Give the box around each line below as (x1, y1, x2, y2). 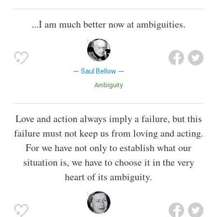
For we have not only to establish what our (26, 141, 191, 155)
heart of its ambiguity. (65, 170, 152, 184)
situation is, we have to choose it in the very (23, 155, 194, 169)
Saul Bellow (81, 67, 117, 75)
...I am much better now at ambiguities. (31, 17, 186, 31)
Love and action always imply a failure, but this (15, 112, 202, 125)
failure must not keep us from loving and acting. (14, 126, 203, 140)
